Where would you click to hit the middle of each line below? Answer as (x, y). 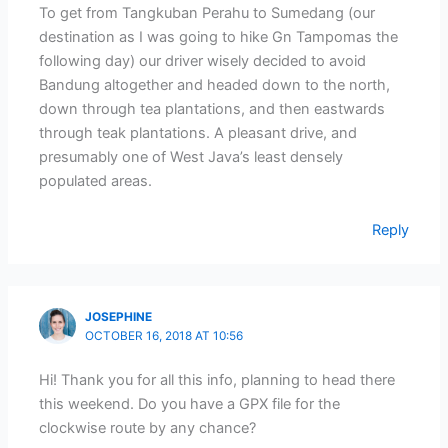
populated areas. (96, 180)
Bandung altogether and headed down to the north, (215, 84)
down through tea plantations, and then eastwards (212, 108)
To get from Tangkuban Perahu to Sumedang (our (207, 12)
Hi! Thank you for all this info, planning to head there (217, 379)
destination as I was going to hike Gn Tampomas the (219, 36)
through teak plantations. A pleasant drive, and (198, 132)
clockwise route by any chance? (148, 427)
